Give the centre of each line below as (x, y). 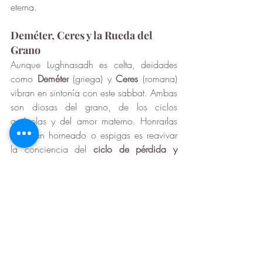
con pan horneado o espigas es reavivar (94, 135)
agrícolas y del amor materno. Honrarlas (94, 121)
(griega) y (92, 79)
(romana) (158, 79)
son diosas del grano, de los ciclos (94, 107)
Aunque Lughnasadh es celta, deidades (94, 65)
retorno (24, 163)
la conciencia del (52, 149)
